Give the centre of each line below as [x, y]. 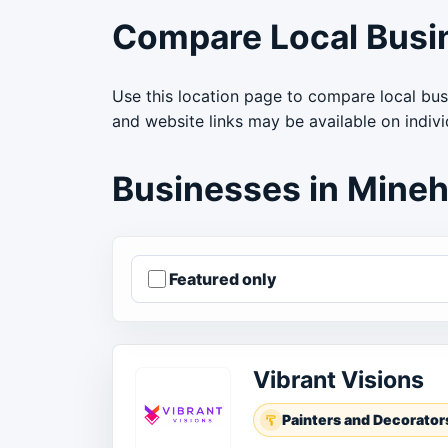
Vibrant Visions [338, 380]
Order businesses [182, 333]
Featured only [223, 278]
